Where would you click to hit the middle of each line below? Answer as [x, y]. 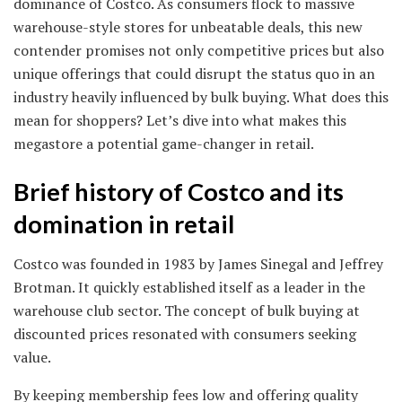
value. [32, 358]
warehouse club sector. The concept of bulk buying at [187, 311]
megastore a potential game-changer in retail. [164, 144]
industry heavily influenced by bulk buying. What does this [201, 97]
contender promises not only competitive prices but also [199, 51]
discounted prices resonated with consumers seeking [185, 334]
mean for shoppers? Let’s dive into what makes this [180, 121]
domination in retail [124, 223]
